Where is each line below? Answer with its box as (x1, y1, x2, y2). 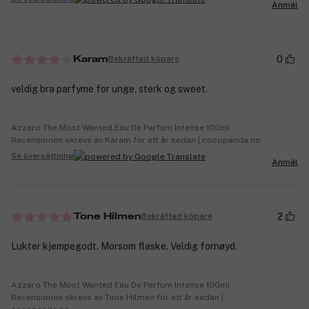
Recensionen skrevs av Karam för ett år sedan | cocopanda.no (11, 134, 261, 145)
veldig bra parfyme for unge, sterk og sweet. (11, 83, 208, 94)
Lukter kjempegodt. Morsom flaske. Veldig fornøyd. (11, 240, 237, 252)
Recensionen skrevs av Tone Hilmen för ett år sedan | (11, 292, 223, 302)
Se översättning (11, 151, 74, 161)
